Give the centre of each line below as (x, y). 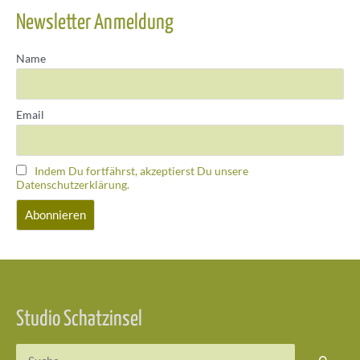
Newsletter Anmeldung (95, 23)
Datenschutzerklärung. (73, 184)
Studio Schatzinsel (79, 320)
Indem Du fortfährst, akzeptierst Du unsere (142, 170)
